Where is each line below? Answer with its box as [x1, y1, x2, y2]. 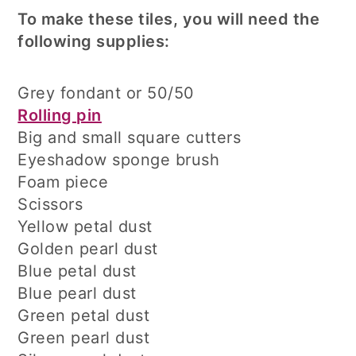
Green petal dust [17, 306, 150, 326]
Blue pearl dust [17, 284, 137, 304]
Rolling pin [17, 106, 102, 126]
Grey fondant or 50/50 [17, 83, 195, 103]
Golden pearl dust [17, 239, 158, 259]
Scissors [17, 195, 83, 215]
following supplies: [17, 32, 170, 52]
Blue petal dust [17, 261, 137, 281]
